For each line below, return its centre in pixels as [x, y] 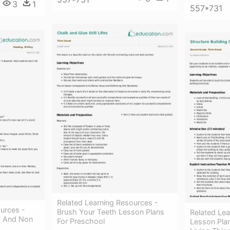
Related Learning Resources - [108, 202]
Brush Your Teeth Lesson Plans [111, 212]
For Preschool [81, 221]
